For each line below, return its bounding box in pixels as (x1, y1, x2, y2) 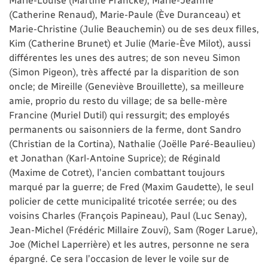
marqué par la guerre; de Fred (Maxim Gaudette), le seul (9, 181, 254, 193)
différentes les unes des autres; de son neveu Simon (9, 51, 240, 63)
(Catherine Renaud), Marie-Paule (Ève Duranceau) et (9, 8, 240, 20)
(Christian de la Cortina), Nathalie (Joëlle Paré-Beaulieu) (9, 138, 255, 150)
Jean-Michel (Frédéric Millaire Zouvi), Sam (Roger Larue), (9, 224, 258, 236)
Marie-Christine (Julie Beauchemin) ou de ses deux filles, (9, 23, 259, 35)
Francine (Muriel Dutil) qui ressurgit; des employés (9, 109, 230, 121)
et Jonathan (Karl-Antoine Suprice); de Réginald (9, 152, 220, 164)
